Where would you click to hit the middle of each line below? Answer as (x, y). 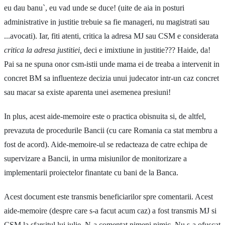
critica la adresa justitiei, (43, 50)
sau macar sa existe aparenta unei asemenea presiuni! (87, 92)
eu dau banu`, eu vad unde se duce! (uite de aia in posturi (94, 8)
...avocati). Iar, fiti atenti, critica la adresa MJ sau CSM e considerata (111, 36)
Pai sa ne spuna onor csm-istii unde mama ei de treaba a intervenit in (112, 64)
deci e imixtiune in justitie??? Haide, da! (146, 50)
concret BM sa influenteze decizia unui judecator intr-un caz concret (111, 78)
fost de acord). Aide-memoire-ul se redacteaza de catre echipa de (106, 144)
